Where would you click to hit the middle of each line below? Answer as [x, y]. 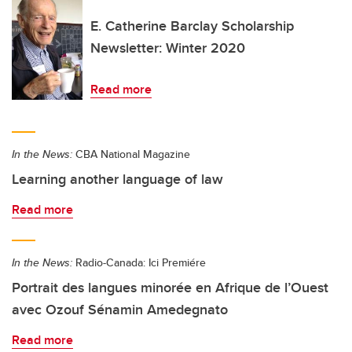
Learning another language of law [117, 179]
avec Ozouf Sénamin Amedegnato [120, 310]
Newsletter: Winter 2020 [168, 48]
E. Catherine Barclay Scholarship [192, 26]
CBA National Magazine [131, 154]
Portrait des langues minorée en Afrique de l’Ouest [170, 288]
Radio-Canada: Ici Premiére [139, 262]
